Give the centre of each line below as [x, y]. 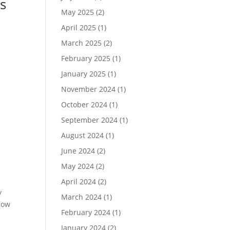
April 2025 [79, 27]
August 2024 [83, 135]
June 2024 [78, 151]
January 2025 [84, 74]
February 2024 [86, 212]
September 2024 [90, 120]
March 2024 [82, 197]
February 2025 [86, 58]
